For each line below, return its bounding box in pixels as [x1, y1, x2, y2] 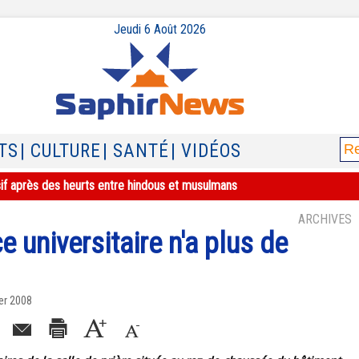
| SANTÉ [103, 140, 169, 162]
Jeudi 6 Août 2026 [113, 22, 206, 37]
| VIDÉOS [171, 140, 241, 162]
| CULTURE [20, 140, 101, 162]
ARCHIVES [298, 212, 352, 227]
